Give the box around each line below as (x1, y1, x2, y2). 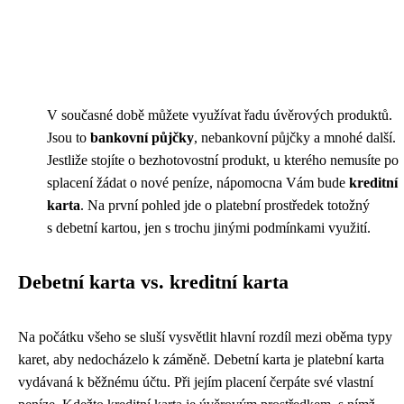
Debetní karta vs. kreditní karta (18, 271, 289, 294)
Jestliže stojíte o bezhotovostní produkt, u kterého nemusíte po (47, 152, 399, 169)
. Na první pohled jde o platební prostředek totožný (80, 197, 370, 214)
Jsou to (47, 130, 90, 146)
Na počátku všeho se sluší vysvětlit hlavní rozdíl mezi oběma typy (18, 329, 392, 345)
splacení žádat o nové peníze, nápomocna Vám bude (47, 175, 349, 191)
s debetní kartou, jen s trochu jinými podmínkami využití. (47, 220, 371, 236)
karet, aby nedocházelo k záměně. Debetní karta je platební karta (18, 352, 384, 368)
